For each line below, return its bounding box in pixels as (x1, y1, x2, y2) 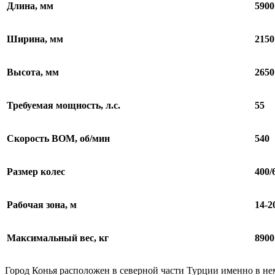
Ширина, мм (7, 33, 63, 44)
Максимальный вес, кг (7, 232, 109, 243)
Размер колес (7, 166, 65, 177)
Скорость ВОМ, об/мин (7, 133, 110, 144)
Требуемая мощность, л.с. (7, 99, 120, 110)
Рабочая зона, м (7, 199, 77, 210)
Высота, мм (7, 66, 59, 77)
